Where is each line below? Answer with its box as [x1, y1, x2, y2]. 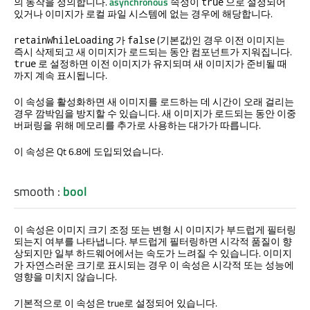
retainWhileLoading [14, 33, 113, 46]
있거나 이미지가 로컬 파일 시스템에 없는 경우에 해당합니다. [14, 6, 273, 21]
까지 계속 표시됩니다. [14, 67, 107, 82]
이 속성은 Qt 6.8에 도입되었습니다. [14, 143, 163, 158]
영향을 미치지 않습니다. [14, 269, 117, 284]
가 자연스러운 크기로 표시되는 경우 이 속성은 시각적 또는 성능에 [14, 257, 294, 273]
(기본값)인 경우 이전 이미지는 [155, 32, 285, 47]
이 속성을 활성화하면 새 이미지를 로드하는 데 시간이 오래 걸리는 [14, 93, 294, 109]
